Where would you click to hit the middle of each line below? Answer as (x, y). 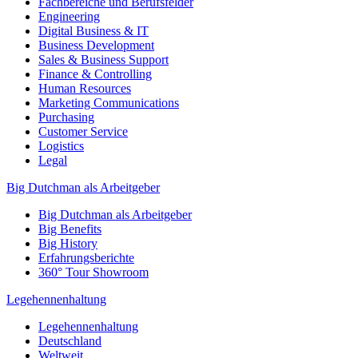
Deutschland (70, 341)
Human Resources (85, 89)
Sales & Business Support (103, 60)
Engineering (69, 17)
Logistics (61, 146)
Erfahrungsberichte (86, 258)
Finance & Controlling (95, 74)
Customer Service (83, 132)
